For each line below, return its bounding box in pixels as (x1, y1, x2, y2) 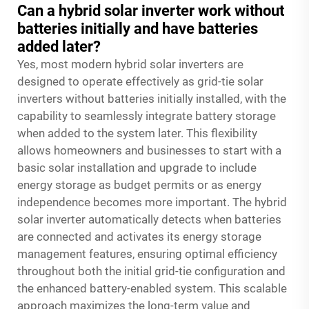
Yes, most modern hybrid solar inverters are (17, 57, 243, 71)
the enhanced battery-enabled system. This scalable (17, 281, 287, 295)
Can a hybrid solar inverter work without (17, 1, 284, 19)
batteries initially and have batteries (17, 19, 258, 37)
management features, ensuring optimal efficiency (17, 246, 277, 261)
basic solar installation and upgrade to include (17, 160, 257, 175)
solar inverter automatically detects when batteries (17, 212, 281, 226)
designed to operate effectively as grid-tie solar (17, 74, 263, 88)
